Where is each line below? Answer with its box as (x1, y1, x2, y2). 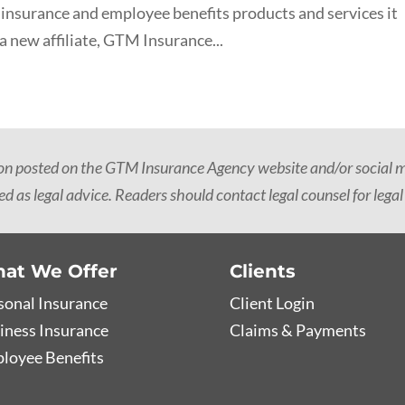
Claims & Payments (229, 319, 366, 340)
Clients (229, 259, 296, 282)
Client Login (229, 292, 315, 313)
